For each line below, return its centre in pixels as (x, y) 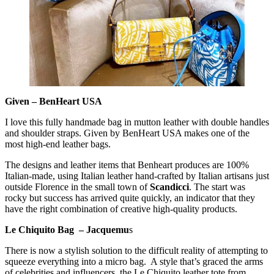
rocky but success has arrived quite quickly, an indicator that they (130, 198)
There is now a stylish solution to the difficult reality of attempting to (136, 251)
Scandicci (169, 187)
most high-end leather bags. (58, 144)
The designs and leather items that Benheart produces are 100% (127, 165)
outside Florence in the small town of (77, 187)
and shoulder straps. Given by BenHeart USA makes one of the (127, 133)
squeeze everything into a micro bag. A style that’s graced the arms (134, 262)
